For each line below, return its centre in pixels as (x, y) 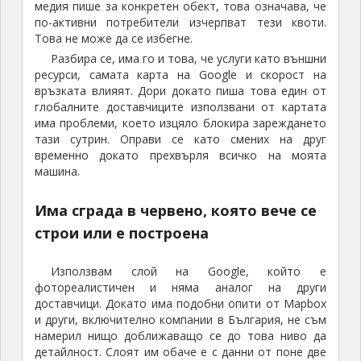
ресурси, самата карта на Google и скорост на (180, 75)
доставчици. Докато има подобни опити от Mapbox (180, 304)
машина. (57, 172)
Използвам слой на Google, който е (189, 272)
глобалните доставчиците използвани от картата (180, 107)
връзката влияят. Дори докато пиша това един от (180, 91)
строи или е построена (121, 233)
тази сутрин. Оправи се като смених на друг (180, 139)
